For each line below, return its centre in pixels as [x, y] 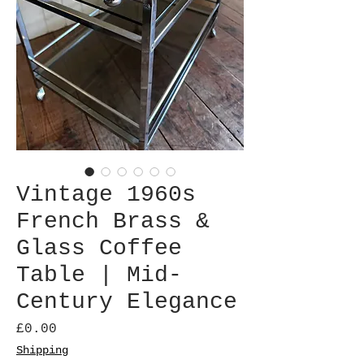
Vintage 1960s [106, 195]
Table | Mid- [99, 275]
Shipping [42, 350]
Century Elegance [127, 302]
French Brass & [113, 221]
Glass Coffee [99, 248]
